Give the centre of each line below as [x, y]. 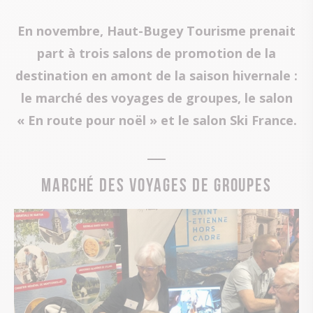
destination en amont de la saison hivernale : [156, 76]
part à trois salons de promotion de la [156, 53]
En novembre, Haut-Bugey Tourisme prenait [156, 31]
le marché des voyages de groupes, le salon [156, 98]
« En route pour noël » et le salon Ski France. [156, 121]
